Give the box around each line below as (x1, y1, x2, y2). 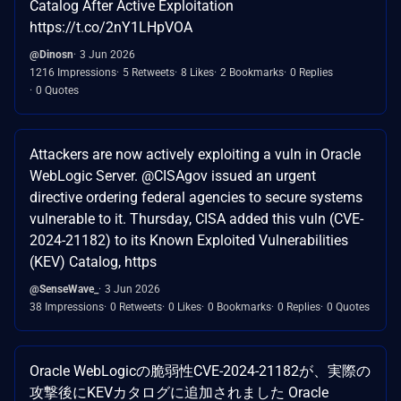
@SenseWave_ (30, 283, 98, 296)
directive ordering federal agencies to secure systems (30, 189, 363, 207)
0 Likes (168, 301, 201, 314)
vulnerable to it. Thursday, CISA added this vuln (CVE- (30, 210, 363, 228)
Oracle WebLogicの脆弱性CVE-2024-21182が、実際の (30, 363, 371, 380)
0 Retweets (110, 301, 162, 314)
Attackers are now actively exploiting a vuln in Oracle (30, 146, 361, 164)
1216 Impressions (30, 66, 116, 80)
